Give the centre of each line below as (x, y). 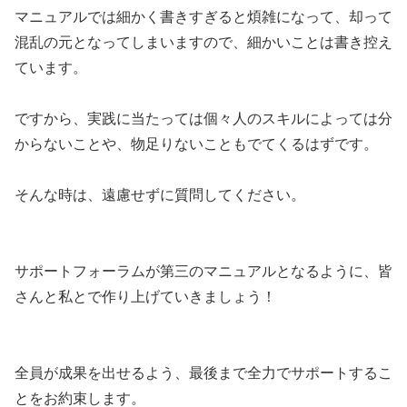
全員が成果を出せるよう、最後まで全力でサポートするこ (203, 372)
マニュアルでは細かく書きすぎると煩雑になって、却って (203, 16)
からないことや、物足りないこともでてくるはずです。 (196, 144)
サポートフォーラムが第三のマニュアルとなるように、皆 (203, 271)
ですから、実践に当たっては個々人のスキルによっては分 (203, 118)
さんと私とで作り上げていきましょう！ (145, 296)
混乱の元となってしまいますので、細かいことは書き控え (203, 42)
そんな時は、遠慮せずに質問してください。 (160, 194)
